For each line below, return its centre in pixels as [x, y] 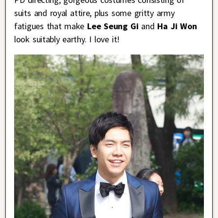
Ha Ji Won [177, 26]
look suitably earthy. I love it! [67, 39]
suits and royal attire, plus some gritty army [94, 13]
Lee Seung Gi [113, 26]
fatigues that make [51, 26]
